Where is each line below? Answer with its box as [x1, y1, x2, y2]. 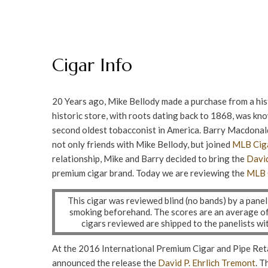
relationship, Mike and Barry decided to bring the [52, 153, 246, 164]
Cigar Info [52, 54, 132, 76]
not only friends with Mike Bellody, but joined [52, 139, 232, 150]
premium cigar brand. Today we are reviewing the [52, 167, 246, 178]
